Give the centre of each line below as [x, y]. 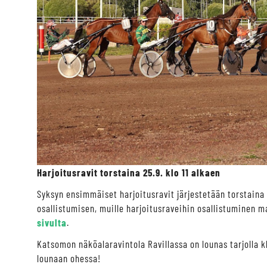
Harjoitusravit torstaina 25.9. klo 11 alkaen [129, 172]
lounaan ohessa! [69, 258]
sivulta [52, 222]
